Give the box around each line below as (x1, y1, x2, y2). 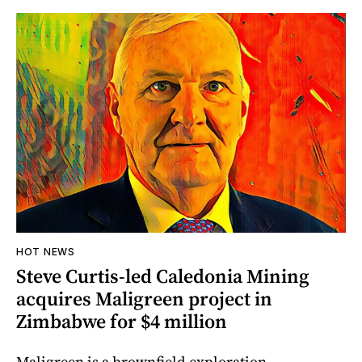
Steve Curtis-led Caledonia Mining (16, 262, 309, 289)
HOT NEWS (16, 245, 75, 258)
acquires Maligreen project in (16, 284, 272, 312)
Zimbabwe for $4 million (16, 307, 227, 335)
